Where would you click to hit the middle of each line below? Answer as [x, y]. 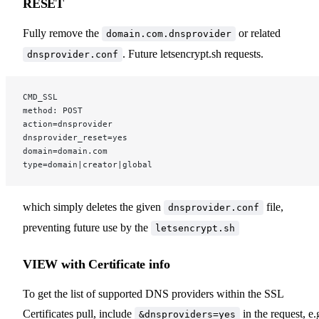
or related [258, 33]
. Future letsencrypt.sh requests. [193, 53]
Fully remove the [62, 33]
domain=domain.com [65, 151]
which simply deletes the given [93, 206]
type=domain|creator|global [88, 164]
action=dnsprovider [68, 124]
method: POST [53, 110]
